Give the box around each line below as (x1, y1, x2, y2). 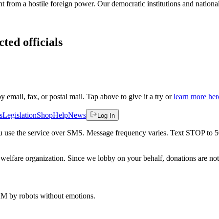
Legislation (2, 110, 37, 119)
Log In (97, 111, 115, 119)
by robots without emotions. (7, 191, 95, 200)
